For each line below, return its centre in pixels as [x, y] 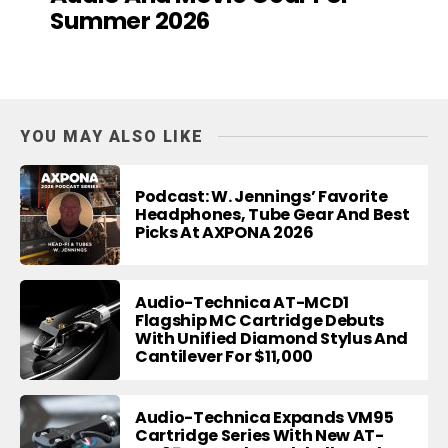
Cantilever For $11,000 [224, 356]
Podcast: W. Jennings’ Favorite [261, 196]
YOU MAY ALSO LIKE [112, 136]
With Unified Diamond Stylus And [272, 338]
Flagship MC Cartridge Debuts [260, 320]
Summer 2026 [130, 20]
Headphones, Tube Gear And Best [272, 214]
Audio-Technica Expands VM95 [264, 417]
